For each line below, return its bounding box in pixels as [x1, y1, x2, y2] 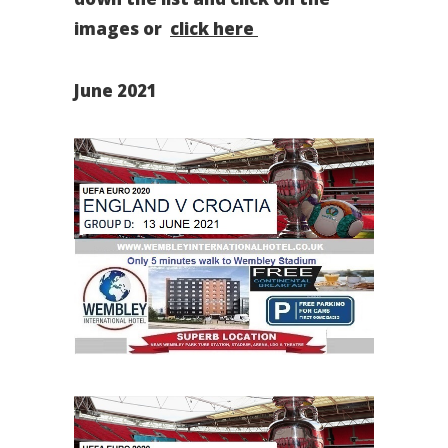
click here [170, 17, 258, 40]
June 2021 [74, 79, 157, 102]
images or [74, 17, 170, 40]
